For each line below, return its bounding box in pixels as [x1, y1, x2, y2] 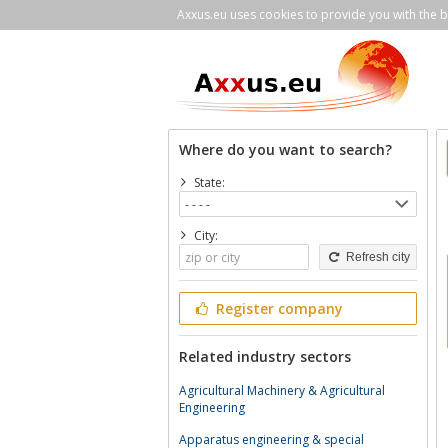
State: [193, 174, 225, 191]
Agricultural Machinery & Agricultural [179, 382, 385, 399]
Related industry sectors [179, 347, 351, 366]
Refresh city [342, 250, 410, 264]
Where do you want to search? [179, 140, 392, 159]
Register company [211, 299, 343, 318]
